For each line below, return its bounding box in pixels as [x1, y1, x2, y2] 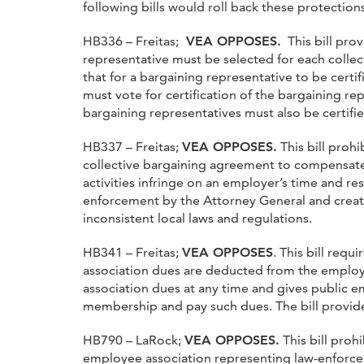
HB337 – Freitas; [83, 138, 182, 154]
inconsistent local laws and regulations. [83, 210, 312, 226]
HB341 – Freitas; [83, 244, 182, 260]
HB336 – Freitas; [83, 32, 182, 49]
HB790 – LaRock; [83, 331, 184, 348]
